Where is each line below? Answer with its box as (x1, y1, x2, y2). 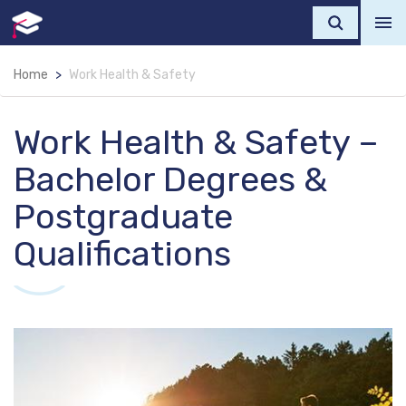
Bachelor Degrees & (14, 159, 327, 200)
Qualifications (14, 233, 231, 275)
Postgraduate (14, 196, 233, 237)
